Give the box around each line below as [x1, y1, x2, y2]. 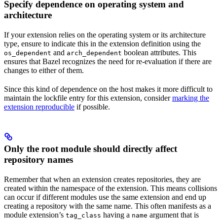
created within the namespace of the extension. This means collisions [4, 184, 217, 192]
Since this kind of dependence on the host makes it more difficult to [4, 84, 213, 93]
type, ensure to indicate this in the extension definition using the [4, 39, 201, 48]
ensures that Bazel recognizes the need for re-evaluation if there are [4, 57, 212, 66]
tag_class [66, 211, 101, 219]
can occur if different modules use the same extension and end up [4, 192, 206, 201]
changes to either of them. [4, 66, 84, 74]
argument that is [147, 210, 199, 219]
